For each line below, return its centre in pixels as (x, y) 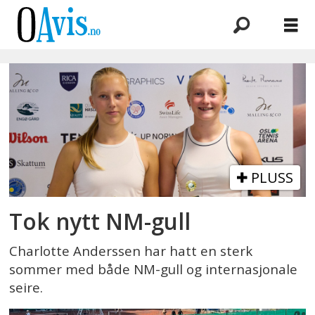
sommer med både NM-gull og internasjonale (154, 269)
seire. (26, 287)
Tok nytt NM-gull (100, 221)
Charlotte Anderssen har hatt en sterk (131, 251)
